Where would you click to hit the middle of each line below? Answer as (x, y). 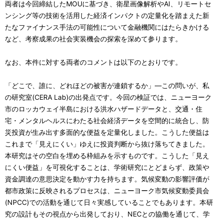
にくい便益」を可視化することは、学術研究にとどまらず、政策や (107, 167)
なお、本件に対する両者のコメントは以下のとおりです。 (93, 62)
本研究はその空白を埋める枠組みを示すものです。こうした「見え (107, 155)
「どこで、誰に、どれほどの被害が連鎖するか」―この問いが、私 (107, 85)
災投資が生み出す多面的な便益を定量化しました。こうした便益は (107, 132)
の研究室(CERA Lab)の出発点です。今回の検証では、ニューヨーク (108, 97)
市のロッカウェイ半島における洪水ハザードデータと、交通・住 (104, 109)
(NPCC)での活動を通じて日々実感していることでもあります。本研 (109, 202)
